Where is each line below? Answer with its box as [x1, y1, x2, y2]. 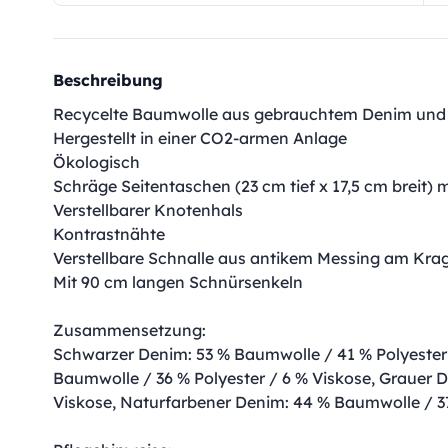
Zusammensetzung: [53, 320, 206, 340]
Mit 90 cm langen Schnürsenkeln [53, 272, 303, 292]
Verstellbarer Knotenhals [53, 200, 243, 220]
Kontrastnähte [53, 224, 165, 244]
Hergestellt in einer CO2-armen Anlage [53, 128, 347, 148]
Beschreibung [53, 70, 163, 90]
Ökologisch [53, 152, 140, 172]
